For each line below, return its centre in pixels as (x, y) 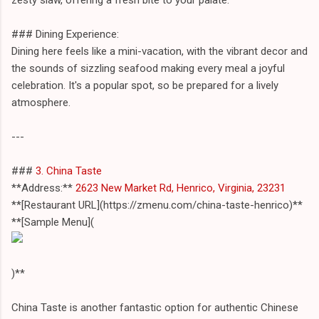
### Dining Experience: (65, 34)
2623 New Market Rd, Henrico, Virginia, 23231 (179, 188)
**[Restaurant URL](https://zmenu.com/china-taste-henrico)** (157, 205)
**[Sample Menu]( (53, 222)
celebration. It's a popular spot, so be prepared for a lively (145, 85)
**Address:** (42, 188)
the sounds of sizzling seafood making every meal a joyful (148, 68)
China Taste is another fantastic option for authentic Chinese (155, 307)
